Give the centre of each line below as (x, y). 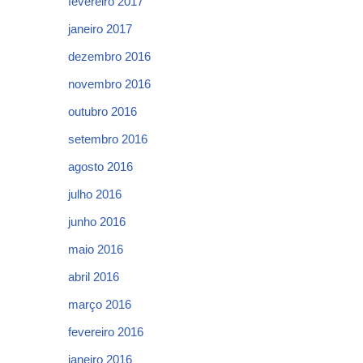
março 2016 (100, 304)
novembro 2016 (109, 84)
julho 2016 (95, 194)
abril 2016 (94, 277)
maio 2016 (96, 249)
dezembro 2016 (109, 56)
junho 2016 (97, 222)
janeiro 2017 (100, 29)
